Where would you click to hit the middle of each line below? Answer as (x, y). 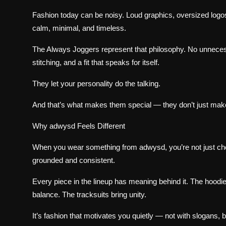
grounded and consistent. (74, 160)
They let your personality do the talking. (96, 84)
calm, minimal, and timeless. (79, 28)
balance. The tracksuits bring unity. (89, 195)
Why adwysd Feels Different (79, 126)
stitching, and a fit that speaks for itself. (96, 63)
